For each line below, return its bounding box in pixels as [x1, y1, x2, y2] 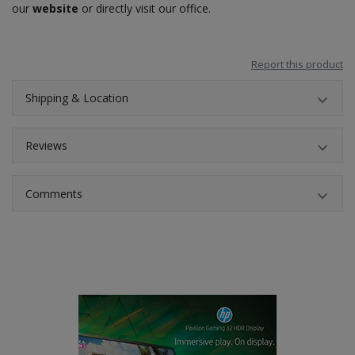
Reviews [25, 138, 67, 154]
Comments [25, 185, 82, 201]
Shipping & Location [25, 90, 128, 105]
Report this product [251, 56, 343, 71]
